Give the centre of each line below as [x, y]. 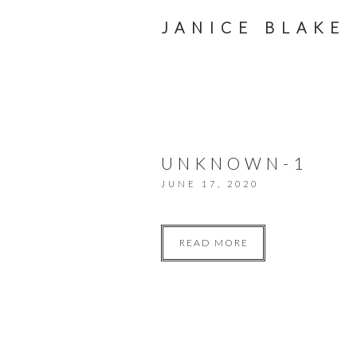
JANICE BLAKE [253, 27]
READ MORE [214, 243]
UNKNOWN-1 [234, 163]
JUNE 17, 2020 [210, 184]
